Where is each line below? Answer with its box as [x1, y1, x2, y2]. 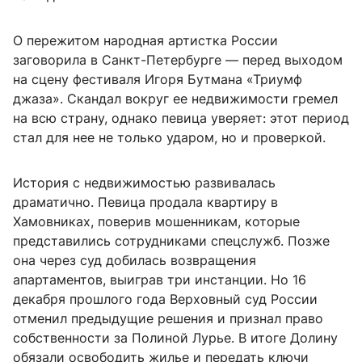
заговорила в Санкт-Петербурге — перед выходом [13, 52, 343, 69]
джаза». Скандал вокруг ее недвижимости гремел [13, 90, 338, 107]
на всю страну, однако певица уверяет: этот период [13, 110, 349, 127]
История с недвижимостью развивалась [13, 175, 276, 192]
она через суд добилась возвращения [13, 252, 256, 269]
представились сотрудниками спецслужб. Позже [13, 233, 330, 250]
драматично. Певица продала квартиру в [13, 194, 278, 211]
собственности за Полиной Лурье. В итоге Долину [13, 330, 338, 347]
